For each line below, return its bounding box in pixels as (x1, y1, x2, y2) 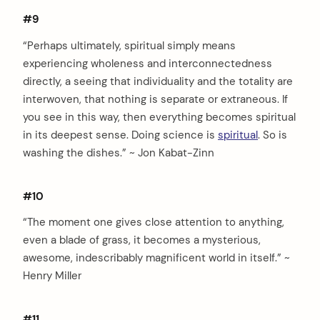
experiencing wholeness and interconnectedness (23, 56, 272, 71)
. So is (258, 127, 287, 142)
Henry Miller (23, 269, 81, 284)
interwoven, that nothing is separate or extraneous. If (23, 91, 288, 106)
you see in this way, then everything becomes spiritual (23, 109, 296, 124)
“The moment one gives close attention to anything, (23, 215, 284, 230)
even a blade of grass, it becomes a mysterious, (23, 233, 261, 248)
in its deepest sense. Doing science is (23, 127, 218, 142)
